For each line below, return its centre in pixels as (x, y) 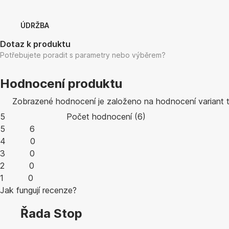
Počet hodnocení (99, 117)
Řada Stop (51, 213)
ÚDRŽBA (35, 26)
